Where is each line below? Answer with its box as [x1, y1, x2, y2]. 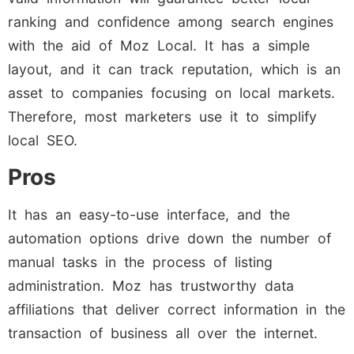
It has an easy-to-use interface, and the [8, 205, 290, 223]
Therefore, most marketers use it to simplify [8, 108, 317, 126]
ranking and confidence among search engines [8, 13, 333, 31]
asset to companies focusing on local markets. [8, 85, 335, 102]
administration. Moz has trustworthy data [8, 277, 294, 294]
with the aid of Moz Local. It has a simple [8, 37, 310, 55]
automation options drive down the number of [8, 229, 331, 247]
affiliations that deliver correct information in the [8, 300, 345, 318]
